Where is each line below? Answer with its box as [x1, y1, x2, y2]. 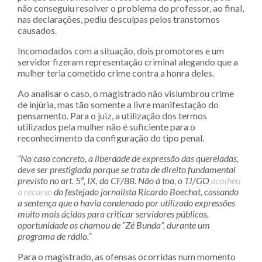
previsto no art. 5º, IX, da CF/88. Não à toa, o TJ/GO [18, 174, 211, 186]
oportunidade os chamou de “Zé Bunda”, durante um [18, 219, 210, 230]
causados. [18, 24, 57, 36]
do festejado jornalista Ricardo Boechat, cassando [52, 185, 239, 197]
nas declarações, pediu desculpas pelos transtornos [18, 13, 220, 25]
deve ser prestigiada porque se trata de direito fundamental [18, 163, 236, 175]
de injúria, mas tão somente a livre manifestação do [18, 98, 219, 110]
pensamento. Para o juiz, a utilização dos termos [18, 109, 207, 121]
